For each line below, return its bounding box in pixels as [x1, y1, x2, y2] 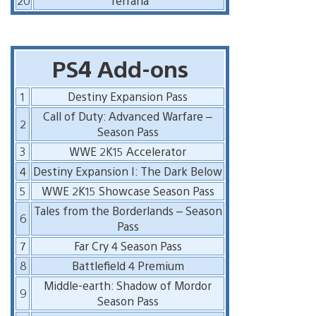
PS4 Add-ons [51, 53, 188, 83]
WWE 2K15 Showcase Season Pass [41, 183, 214, 198]
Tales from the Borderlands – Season [33, 202, 222, 218]
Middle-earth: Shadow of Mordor [44, 277, 212, 293]
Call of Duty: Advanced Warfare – [43, 108, 212, 123]
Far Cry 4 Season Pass [73, 238, 182, 253]
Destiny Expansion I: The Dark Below [33, 163, 222, 178]
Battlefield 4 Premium [71, 257, 184, 273]
